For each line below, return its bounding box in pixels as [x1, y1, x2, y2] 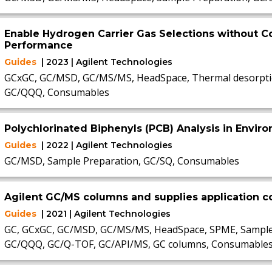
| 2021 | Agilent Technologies [41, 208, 171, 219]
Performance [4, 39, 73, 51]
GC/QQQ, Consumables [4, 86, 109, 99]
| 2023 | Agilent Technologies [41, 56, 172, 67]
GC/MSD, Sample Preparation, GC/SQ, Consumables [4, 154, 239, 168]
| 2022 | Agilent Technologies [41, 140, 172, 151]
